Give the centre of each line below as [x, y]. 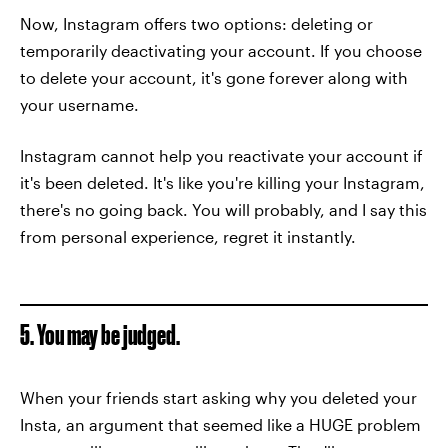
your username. [79, 104]
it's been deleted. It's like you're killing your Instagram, [222, 182]
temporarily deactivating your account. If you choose [221, 50]
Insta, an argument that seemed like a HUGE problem [220, 424]
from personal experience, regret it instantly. [188, 236]
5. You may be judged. [100, 334]
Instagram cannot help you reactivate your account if [221, 155]
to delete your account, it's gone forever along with [214, 77]
